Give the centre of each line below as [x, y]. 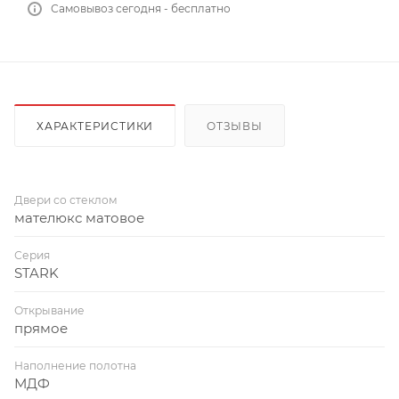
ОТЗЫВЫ [235, 126]
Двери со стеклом [66, 199]
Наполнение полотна [75, 365]
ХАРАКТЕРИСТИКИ [95, 126]
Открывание [49, 310]
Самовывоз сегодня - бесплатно [141, 8]
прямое [41, 328]
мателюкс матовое [79, 217]
